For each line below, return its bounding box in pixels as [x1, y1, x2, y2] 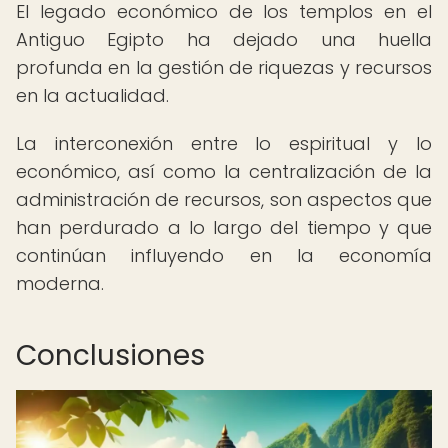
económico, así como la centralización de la [16, 159, 432, 184]
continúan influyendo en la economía [16, 243, 432, 268]
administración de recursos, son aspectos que [16, 187, 432, 212]
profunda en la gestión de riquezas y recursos [16, 55, 432, 80]
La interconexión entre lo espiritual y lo [16, 131, 432, 156]
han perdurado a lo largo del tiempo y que [16, 215, 432, 240]
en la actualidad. [16, 83, 169, 108]
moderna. [16, 271, 104, 296]
